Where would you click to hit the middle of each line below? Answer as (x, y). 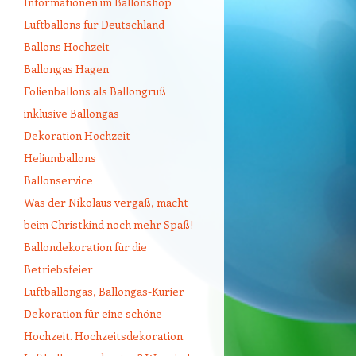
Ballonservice (58, 180)
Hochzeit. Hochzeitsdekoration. (104, 336)
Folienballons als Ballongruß (95, 91)
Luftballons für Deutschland (94, 25)
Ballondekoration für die (85, 247)
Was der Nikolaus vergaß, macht (106, 203)
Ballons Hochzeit (67, 47)
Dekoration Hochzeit (77, 136)
